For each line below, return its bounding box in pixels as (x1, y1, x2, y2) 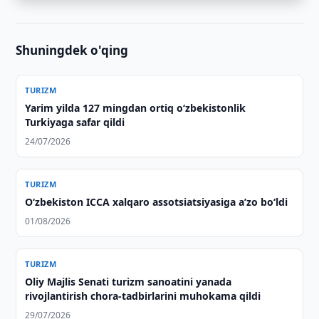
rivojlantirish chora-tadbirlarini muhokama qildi (25, 289, 261, 303)
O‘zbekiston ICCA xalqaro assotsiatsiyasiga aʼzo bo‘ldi (25, 195, 288, 209)
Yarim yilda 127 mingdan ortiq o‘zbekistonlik (25, 101, 246, 115)
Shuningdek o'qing (16, 42, 129, 58)
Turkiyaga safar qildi (25, 115, 125, 129)
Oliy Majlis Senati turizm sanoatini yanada (25, 275, 232, 288)
